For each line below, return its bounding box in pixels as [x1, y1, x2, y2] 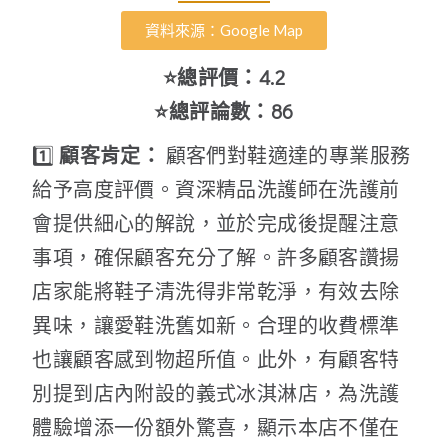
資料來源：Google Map [145, 21, 303, 39]
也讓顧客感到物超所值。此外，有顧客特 [32, 346, 400, 372]
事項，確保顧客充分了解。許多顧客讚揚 [32, 244, 400, 270]
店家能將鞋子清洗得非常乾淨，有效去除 [32, 278, 400, 304]
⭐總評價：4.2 [162, 64, 286, 90]
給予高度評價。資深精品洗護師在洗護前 [32, 176, 400, 202]
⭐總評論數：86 [154, 98, 294, 124]
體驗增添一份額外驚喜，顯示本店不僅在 [32, 414, 400, 440]
